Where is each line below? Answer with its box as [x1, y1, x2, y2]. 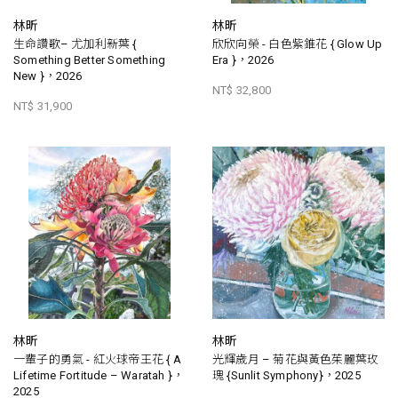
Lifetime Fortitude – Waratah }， [13, 369, 185, 382]
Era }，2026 [212, 53, 274, 67]
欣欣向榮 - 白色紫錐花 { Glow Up [212, 37, 383, 51]
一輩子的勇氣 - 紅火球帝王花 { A [13, 353, 181, 366]
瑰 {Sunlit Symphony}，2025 [212, 369, 361, 382]
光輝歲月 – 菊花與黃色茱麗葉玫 [212, 353, 379, 366]
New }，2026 [13, 69, 82, 83]
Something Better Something [13, 53, 166, 67]
